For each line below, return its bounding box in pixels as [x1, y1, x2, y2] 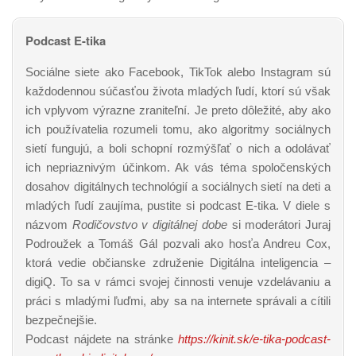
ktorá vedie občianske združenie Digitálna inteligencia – [25, 255, 331, 269]
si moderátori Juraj [231, 217, 331, 231]
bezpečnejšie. [25, 312, 97, 327]
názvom [25, 217, 72, 231]
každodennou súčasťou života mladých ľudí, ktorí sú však [25, 83, 331, 98]
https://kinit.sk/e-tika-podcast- [178, 331, 331, 346]
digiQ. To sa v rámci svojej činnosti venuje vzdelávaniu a [25, 274, 331, 288]
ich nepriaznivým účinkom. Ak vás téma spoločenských [25, 160, 331, 174]
